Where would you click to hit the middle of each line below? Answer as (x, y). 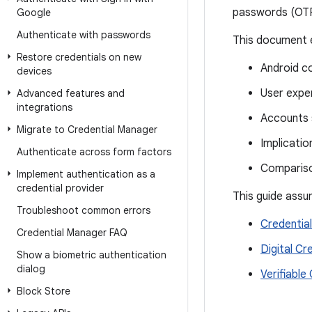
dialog (31, 269)
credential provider (60, 188)
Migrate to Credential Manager (87, 130)
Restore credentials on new (79, 57)
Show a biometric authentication (92, 255)
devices (34, 71)
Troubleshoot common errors (84, 210)
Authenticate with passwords (84, 35)
